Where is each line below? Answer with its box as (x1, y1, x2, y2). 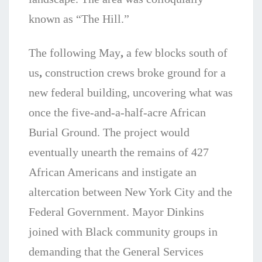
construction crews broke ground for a (42, 66, 226, 80)
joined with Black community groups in (29, 225, 218, 239)
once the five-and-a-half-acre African (29, 106, 206, 119)
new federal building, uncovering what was (29, 86, 233, 99)
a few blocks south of (126, 46, 227, 60)
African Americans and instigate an (29, 166, 196, 179)
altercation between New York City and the (29, 185, 232, 199)
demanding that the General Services (29, 245, 204, 258)
